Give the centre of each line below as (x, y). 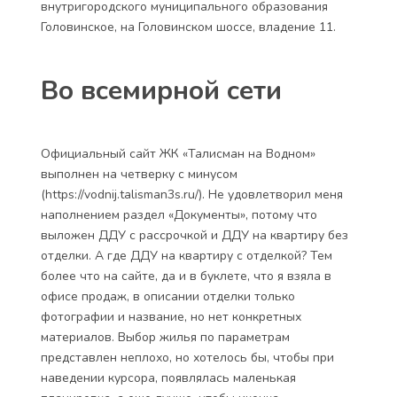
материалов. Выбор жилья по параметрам (165, 337)
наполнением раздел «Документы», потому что (179, 215)
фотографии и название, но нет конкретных (171, 317)
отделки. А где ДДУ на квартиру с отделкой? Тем (187, 256)
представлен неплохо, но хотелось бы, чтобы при (187, 358)
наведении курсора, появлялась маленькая (168, 378)
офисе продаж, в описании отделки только (168, 296)
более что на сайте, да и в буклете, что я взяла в (186, 276)
